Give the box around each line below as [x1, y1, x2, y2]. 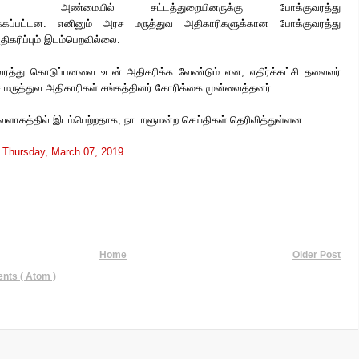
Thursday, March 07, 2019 [2, 146, 123, 158]
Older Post [292, 250, 341, 260]
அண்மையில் [60, 2, 151, 14]
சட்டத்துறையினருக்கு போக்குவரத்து [151, 2, 341, 14]
